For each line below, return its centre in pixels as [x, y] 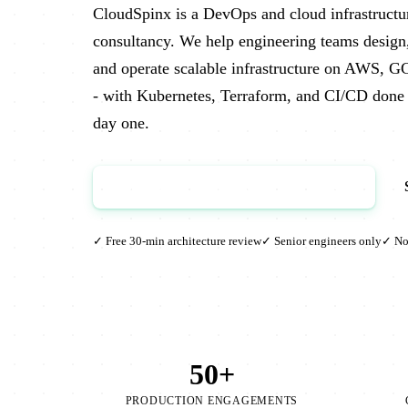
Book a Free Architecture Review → [234, 187]
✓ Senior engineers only [321, 240]
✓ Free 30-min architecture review [177, 240]
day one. [121, 123]
